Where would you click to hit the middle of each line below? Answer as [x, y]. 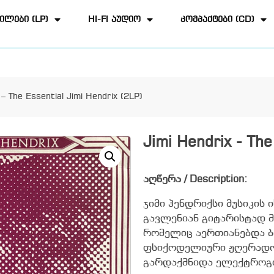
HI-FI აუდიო [115, 20]
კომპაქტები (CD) [218, 20]
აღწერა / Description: [195, 180]
